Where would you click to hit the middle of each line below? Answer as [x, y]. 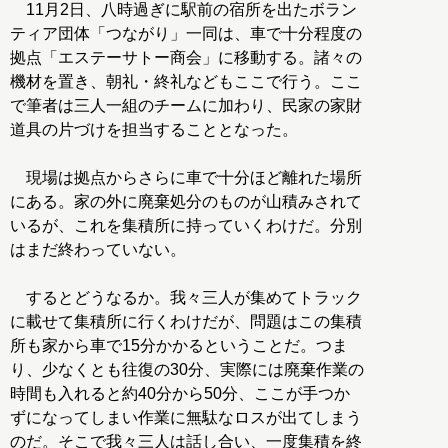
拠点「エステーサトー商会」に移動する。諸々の [186, 58]
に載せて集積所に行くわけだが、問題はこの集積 [186, 322]
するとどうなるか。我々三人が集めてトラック [186, 298]
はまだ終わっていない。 [98, 250]
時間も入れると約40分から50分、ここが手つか [180, 394]
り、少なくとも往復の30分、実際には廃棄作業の [187, 370]
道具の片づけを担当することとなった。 [154, 130]
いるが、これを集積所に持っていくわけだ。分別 [186, 226]
